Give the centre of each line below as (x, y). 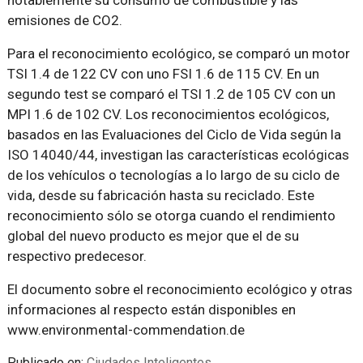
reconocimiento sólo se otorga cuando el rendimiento (171, 216)
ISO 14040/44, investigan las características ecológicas (178, 155)
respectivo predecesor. (77, 256)
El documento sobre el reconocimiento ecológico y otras (179, 289)
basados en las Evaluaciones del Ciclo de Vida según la (174, 135)
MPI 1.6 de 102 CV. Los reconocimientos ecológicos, (168, 114)
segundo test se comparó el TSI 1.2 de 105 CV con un (171, 94)
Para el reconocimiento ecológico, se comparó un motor (178, 53)
